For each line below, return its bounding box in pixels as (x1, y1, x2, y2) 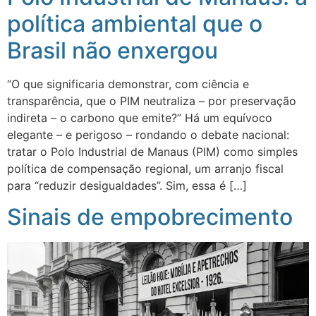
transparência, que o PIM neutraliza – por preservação (7, 93, 296, 108)
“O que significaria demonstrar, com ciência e (7, 76, 249, 91)
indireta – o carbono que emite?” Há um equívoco (7, 110, 272, 125)
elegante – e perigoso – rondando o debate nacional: (7, 127, 289, 142)
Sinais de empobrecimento (7, 203, 293, 231)
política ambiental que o (7, 9, 262, 37)
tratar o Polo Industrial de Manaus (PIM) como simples (7, 144, 298, 159)
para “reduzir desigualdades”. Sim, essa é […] (7, 178, 247, 193)
